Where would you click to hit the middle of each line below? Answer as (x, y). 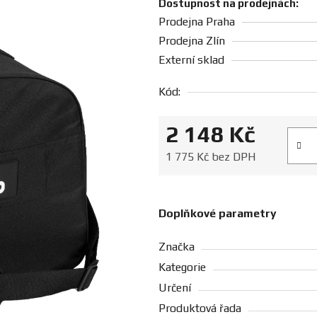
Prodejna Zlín (192, 41)
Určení (175, 288)
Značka (177, 247)
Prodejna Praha (197, 22)
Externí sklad (191, 60)
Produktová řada (200, 309)
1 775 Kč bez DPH (211, 157)
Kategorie (182, 267)
